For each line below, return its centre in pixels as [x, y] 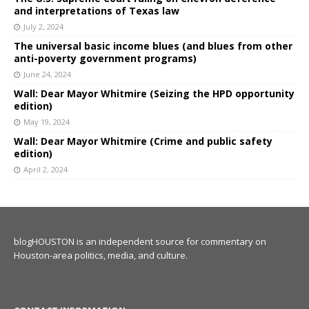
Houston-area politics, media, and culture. [101, 256]
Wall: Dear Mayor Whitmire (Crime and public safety [143, 141]
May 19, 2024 [47, 122]
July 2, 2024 [43, 27]
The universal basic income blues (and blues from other [153, 46]
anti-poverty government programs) [105, 59]
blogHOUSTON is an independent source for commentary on [140, 242]
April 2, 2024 [46, 170]
